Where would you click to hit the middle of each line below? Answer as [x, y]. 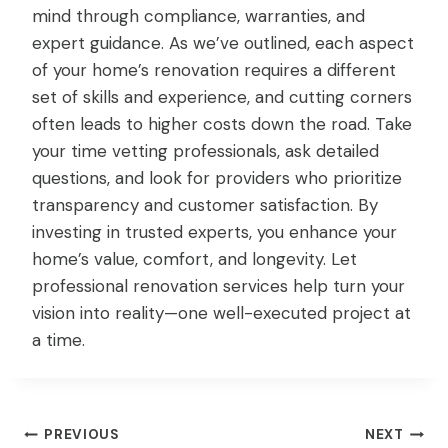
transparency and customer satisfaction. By [205, 204]
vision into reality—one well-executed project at [221, 312]
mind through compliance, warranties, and [198, 15]
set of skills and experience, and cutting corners [222, 96]
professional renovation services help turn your [218, 285]
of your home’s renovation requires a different [214, 69]
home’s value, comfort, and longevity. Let [194, 258]
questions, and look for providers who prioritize [217, 177]
